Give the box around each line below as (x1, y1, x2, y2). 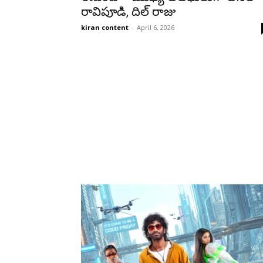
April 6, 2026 (137, 22, 174, 32)
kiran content (81, 22, 129, 32)
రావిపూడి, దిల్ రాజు (81, 4, 176, 19)
